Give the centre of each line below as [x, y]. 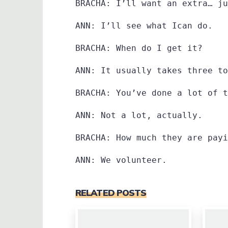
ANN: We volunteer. [121, 160]
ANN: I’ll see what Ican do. [144, 25]
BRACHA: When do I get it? [139, 48]
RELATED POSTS [111, 192]
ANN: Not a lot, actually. [139, 115]
